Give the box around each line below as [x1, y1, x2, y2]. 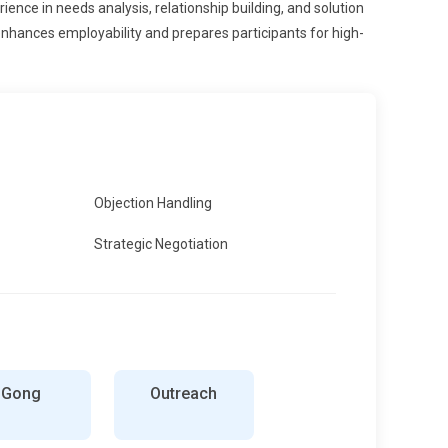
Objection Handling [94, 194, 212, 211]
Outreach [150, 383, 217, 403]
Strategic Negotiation [94, 235, 228, 252]
